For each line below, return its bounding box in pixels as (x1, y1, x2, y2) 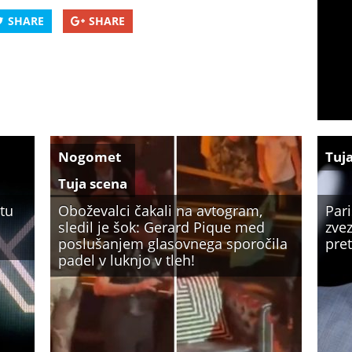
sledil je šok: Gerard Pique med (58, 218, 265, 236)
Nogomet (58, 148, 121, 166)
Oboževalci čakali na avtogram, (58, 201, 262, 220)
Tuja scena (58, 174, 127, 192)
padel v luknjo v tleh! (58, 251, 195, 269)
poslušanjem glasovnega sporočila (58, 234, 288, 253)
